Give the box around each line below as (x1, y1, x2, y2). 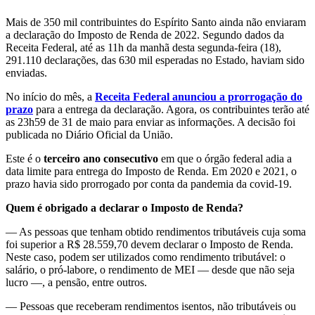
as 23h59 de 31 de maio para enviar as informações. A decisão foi (6, 115, 295, 128)
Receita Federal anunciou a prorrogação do (95, 90, 302, 103)
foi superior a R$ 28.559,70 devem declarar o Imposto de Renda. (6, 238, 293, 250)
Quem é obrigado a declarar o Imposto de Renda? (6, 201, 243, 214)
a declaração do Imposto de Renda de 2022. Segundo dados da (6, 28, 284, 41)
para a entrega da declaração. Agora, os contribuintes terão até (33, 103, 309, 115)
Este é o (6, 152, 44, 165)
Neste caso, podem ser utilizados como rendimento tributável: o (6, 250, 285, 263)
